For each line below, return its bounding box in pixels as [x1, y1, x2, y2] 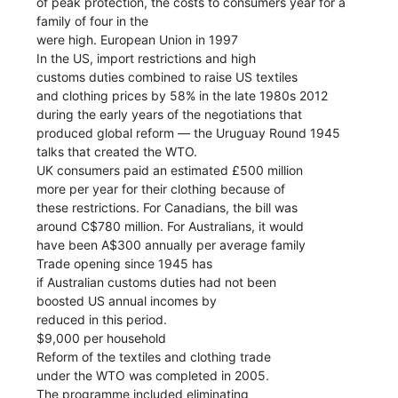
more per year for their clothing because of [36, 180, 286, 196]
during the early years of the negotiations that [36, 106, 303, 122]
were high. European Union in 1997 [36, 31, 239, 47]
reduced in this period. [36, 311, 168, 327]
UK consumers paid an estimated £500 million [36, 162, 304, 178]
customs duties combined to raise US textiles [36, 68, 298, 84]
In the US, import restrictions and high [36, 50, 257, 66]
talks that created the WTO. [36, 143, 198, 159]
